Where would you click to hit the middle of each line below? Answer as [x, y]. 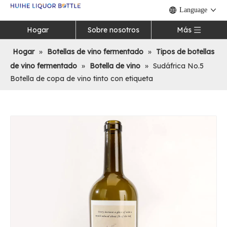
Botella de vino [115, 66]
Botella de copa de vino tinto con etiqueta [82, 79]
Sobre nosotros [113, 30]
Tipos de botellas [185, 52]
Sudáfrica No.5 [178, 66]
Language [193, 10]
